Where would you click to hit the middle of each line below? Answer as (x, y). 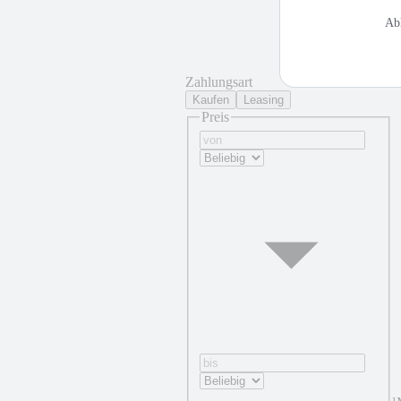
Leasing (264, 100)
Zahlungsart (219, 82)
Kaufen (211, 100)
